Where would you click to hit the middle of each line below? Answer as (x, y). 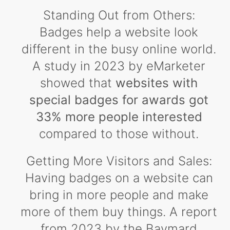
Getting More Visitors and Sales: (119, 161)
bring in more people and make (119, 195)
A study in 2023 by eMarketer (119, 66)
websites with (157, 83)
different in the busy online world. (119, 49)
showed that (78, 83)
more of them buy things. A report (119, 212)
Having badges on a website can (119, 178)
